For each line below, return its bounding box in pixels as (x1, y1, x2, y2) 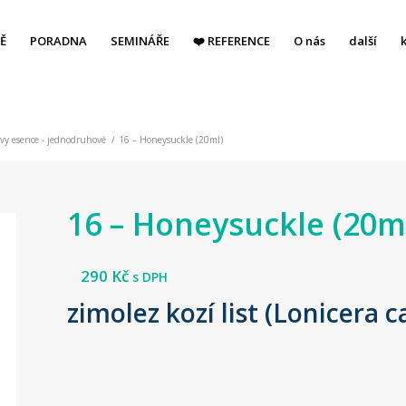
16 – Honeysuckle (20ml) (118, 133, 223, 146)
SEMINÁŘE (111, 33, 170, 49)
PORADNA (30, 33, 88, 49)
